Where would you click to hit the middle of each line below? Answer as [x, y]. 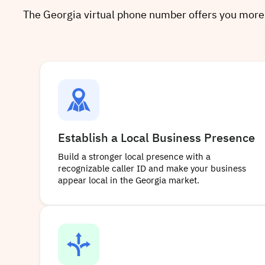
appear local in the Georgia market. [129, 181]
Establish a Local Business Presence [157, 139]
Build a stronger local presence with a [135, 157]
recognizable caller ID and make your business [152, 169]
